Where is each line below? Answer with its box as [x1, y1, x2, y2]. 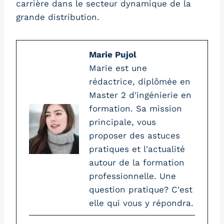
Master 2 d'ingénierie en [89, 89, 191, 100]
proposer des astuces [89, 130, 180, 140]
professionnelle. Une [89, 170, 176, 181]
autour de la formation [89, 157, 184, 167]
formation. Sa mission [89, 103, 182, 113]
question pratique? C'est [89, 184, 192, 194]
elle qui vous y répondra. [89, 197, 193, 208]
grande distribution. [16, 11, 99, 22]
